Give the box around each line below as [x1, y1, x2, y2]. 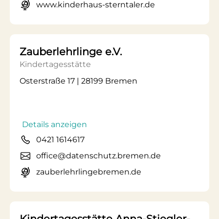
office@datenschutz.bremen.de [36, 151, 161, 160]
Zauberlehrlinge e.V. [20, 45, 122, 58]
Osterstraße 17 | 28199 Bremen [20, 76, 137, 86]
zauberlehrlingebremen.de [36, 167, 141, 176]
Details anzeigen [22, 120, 87, 129]
